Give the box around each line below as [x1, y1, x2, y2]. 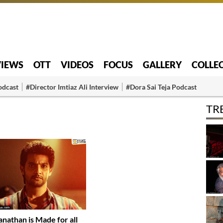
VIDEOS [61, 59, 94, 70]
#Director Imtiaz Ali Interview [26, 82, 118, 91]
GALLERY [143, 59, 182, 70]
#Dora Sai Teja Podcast [126, 82, 197, 91]
